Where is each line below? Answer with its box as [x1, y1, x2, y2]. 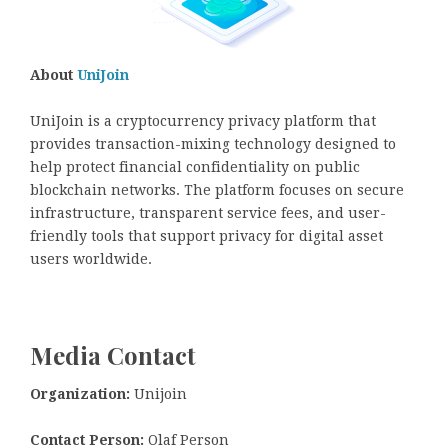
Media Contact [30, 339, 196, 372]
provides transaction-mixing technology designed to [30, 136, 396, 153]
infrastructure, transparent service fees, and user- [30, 205, 386, 222]
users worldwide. [30, 251, 152, 268]
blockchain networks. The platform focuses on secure [30, 182, 404, 199]
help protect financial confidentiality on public [30, 159, 360, 176]
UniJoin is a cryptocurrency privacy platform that [30, 113, 376, 130]
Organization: [30, 385, 130, 402]
